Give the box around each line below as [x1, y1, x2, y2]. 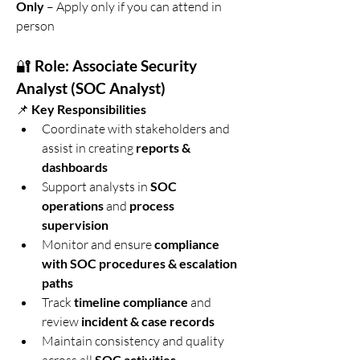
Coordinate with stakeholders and [42, 121, 230, 137]
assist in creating [42, 140, 136, 156]
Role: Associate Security [35, 57, 197, 75]
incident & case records [81, 313, 215, 329]
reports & [136, 140, 190, 155]
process [129, 198, 174, 213]
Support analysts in [42, 178, 150, 194]
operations [42, 198, 104, 213]
